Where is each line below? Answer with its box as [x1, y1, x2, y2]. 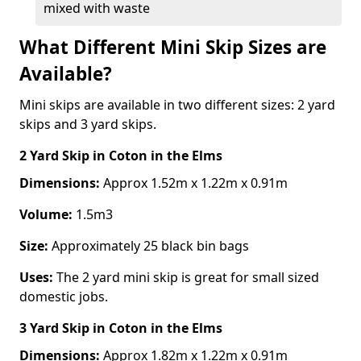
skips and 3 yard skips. [19, 114, 156, 133]
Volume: [19, 205, 73, 223]
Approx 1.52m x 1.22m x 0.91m [100, 173, 288, 192]
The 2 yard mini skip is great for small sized [53, 268, 319, 286]
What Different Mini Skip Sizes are [19, 34, 326, 60]
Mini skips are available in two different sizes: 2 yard [19, 95, 335, 114]
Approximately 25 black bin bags [48, 236, 252, 255]
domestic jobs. [19, 287, 108, 305]
